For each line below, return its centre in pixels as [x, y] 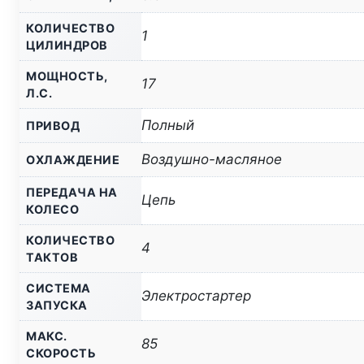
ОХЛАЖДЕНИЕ [73, 160]
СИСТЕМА [58, 288]
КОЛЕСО [52, 210]
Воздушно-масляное [212, 160]
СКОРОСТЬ [61, 353]
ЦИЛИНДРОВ [67, 45]
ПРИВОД [53, 126]
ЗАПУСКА [57, 305]
